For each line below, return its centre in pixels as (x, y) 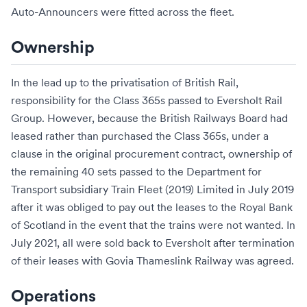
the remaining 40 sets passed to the (99, 171)
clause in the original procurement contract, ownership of (151, 153)
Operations (53, 297)
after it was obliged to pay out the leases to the (125, 207)
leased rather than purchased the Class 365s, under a (140, 136)
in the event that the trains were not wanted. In (181, 225)
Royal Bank (266, 207)
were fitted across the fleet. (166, 12)
